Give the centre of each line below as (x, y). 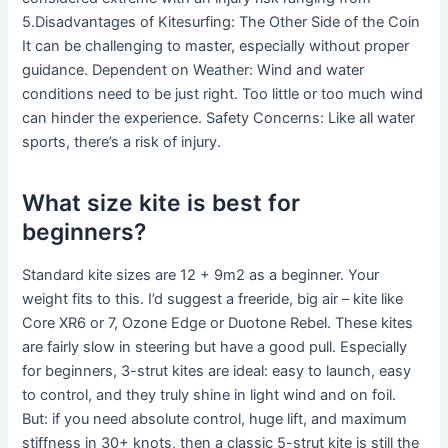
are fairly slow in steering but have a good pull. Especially (215, 347)
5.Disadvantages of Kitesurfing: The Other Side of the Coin (221, 22)
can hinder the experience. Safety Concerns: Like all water (219, 118)
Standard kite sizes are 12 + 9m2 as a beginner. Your (201, 275)
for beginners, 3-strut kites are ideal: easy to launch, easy (217, 371)
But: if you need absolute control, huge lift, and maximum (215, 419)
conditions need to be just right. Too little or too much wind (223, 94)
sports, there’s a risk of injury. (122, 142)
